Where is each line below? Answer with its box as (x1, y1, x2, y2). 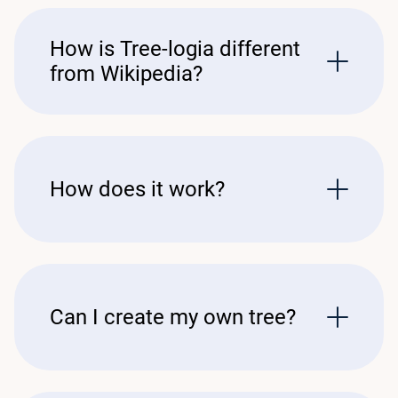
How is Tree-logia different (50, 36, 300, 62)
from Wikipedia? (50, 61, 203, 87)
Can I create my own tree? (50, 305, 296, 330)
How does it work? (50, 177, 225, 203)
